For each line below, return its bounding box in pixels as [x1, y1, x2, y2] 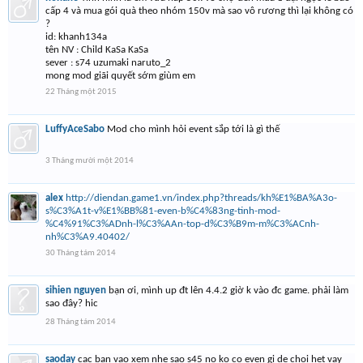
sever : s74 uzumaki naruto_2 [45, 58, 171, 68]
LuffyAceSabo [45, 124, 105, 135]
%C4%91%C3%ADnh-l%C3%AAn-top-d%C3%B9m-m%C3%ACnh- [45, 219, 319, 229]
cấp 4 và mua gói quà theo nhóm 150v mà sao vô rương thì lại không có [45, 6, 353, 16]
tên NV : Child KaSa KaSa [45, 45, 148, 55]
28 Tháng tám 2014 [45, 318, 116, 327]
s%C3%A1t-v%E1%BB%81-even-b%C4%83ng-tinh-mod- [45, 206, 280, 216]
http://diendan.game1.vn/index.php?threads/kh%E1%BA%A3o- [66, 193, 337, 203]
